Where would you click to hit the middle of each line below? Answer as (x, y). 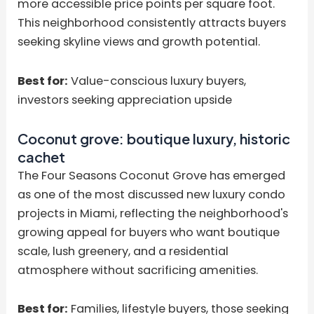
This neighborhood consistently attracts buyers (152, 23)
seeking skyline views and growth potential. (139, 42)
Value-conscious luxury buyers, (157, 81)
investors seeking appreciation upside (125, 100)
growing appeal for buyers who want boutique (149, 232)
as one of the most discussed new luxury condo (152, 194)
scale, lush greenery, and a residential (123, 251)
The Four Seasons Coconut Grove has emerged (152, 175)
